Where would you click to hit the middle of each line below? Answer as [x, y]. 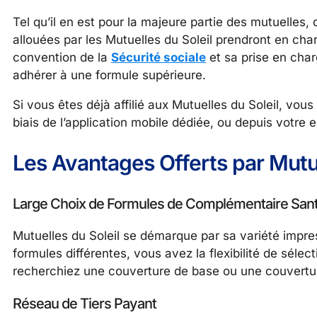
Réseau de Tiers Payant [85, 303]
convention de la [62, 58]
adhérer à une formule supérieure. [109, 75]
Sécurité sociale [158, 58]
